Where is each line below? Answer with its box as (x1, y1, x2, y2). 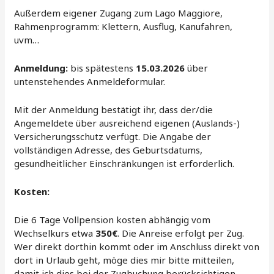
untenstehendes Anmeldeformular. (14, 75, 166, 88)
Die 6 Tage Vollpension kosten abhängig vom (14, 213, 211, 226)
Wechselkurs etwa (14, 227, 96, 240)
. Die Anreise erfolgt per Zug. (117, 227, 245, 240)
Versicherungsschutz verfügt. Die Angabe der (14, 130, 212, 143)
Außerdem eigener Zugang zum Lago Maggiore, (14, 7, 223, 20)
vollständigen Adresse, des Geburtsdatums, (14, 144, 203, 157)
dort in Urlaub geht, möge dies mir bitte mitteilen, (14, 254, 235, 267)
